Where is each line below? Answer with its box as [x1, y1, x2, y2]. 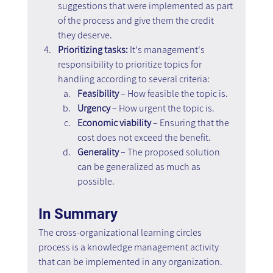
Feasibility [77, 87, 119, 100]
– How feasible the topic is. [118, 87, 228, 100]
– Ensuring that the [151, 116, 231, 129]
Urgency [77, 101, 110, 115]
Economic [77, 116, 118, 129]
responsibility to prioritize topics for [57, 57, 204, 71]
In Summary [38, 205, 118, 222]
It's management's [127, 43, 207, 56]
